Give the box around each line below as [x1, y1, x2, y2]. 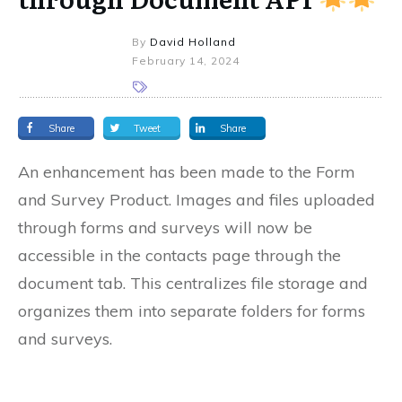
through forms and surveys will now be [18, 216, 312, 238]
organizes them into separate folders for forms [18, 300, 365, 321]
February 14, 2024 [132, 53, 240, 67]
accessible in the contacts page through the [18, 244, 341, 266]
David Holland [150, 34, 237, 48]
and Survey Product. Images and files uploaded [18, 188, 375, 210]
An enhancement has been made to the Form [18, 161, 355, 182]
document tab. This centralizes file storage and [18, 272, 368, 293]
